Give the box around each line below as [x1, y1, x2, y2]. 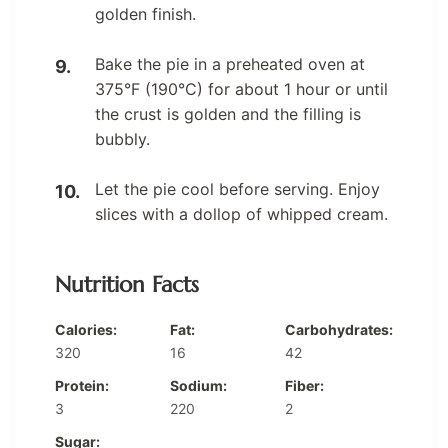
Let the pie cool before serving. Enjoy [95, 179, 380, 200]
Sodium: [170, 377, 227, 395]
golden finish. [95, 4, 196, 25]
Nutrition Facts [55, 271, 199, 299]
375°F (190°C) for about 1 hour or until [95, 79, 388, 100]
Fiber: [285, 377, 324, 395]
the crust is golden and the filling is [95, 104, 361, 125]
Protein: [55, 377, 109, 395]
